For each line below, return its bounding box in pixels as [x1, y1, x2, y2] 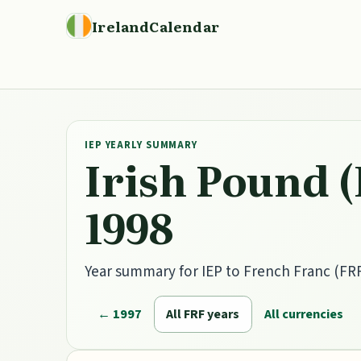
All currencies [264, 305, 344, 324]
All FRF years [166, 305, 240, 324]
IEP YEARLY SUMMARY [85, 138, 197, 153]
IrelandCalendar [92, 15, 219, 36]
